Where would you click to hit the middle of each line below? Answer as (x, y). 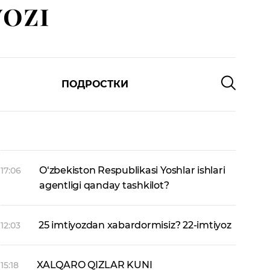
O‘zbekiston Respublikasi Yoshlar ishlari (132, 170)
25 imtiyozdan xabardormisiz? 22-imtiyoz (135, 225)
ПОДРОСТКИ (95, 84)
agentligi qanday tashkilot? (104, 185)
